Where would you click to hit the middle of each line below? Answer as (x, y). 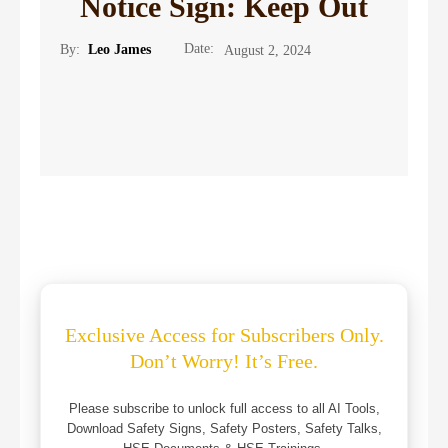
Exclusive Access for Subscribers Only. (224, 335)
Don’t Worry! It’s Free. (224, 361)
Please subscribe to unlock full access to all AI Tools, (224, 409)
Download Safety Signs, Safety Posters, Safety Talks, (224, 429)
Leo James (119, 50)
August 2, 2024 (267, 50)
